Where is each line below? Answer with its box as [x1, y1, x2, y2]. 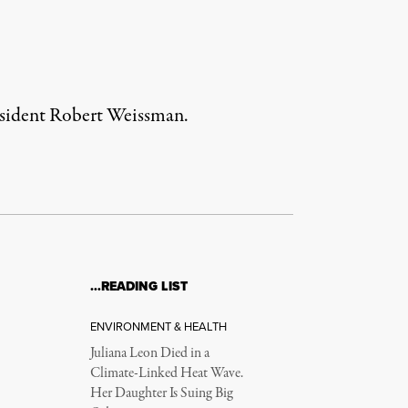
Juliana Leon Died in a [89, 343, 209, 364]
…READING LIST [89, 277, 188, 297]
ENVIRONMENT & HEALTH [89, 318, 227, 335]
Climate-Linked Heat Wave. [89, 363, 243, 384]
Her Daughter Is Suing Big [89, 383, 233, 404]
